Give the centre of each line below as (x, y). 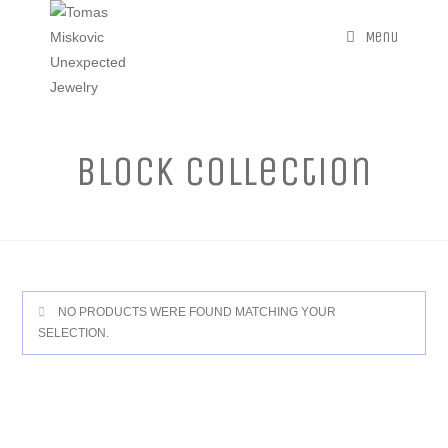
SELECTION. (74, 333)
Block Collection (224, 171)
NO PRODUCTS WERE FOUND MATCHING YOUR (196, 312)
